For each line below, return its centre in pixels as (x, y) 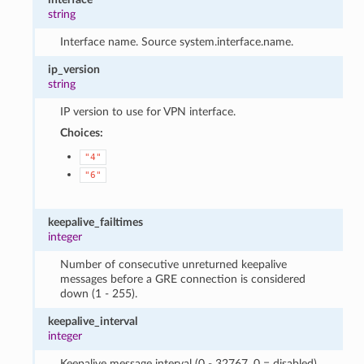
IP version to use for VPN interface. (147, 111)
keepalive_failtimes (96, 222)
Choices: (81, 132)
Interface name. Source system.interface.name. (176, 41)
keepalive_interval (93, 321)
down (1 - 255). (98, 293)
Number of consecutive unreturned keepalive (173, 264)
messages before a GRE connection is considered (182, 279)
